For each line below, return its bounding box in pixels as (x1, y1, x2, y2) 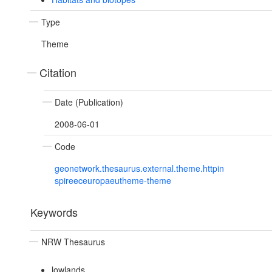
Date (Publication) (55, 96, 123, 109)
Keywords (30, 204, 78, 220)
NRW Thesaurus (41, 236, 105, 248)
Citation (39, 64, 76, 81)
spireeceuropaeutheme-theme (55, 174, 171, 187)
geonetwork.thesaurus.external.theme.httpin (55, 162, 224, 175)
